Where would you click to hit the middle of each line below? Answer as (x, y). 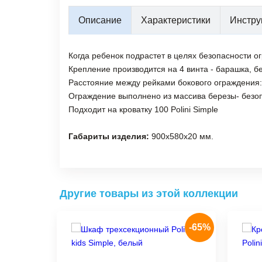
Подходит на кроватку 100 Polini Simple (143, 110)
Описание (100, 20)
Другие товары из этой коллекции (149, 194)
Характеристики (176, 20)
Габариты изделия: (109, 137)
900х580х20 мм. (181, 137)
